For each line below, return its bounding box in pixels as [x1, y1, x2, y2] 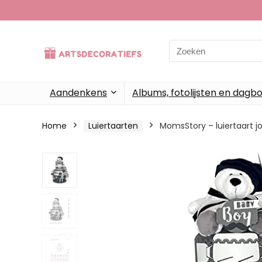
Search [168, 40, 199, 53]
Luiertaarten [88, 119, 138, 132]
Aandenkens [50, 85, 107, 99]
